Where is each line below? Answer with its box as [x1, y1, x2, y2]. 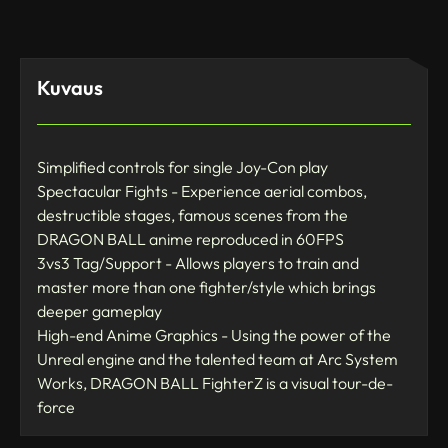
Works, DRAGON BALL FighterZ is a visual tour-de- [37, 372, 393, 393]
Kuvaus [37, 74, 103, 100]
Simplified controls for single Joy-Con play [37, 156, 328, 177]
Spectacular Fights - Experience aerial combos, [37, 180, 367, 201]
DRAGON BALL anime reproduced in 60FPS [37, 228, 344, 249]
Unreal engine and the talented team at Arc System [37, 348, 398, 369]
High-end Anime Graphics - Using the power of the [37, 324, 391, 345]
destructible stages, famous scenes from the [37, 204, 348, 225]
